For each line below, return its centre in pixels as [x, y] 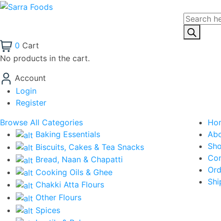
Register [31, 102]
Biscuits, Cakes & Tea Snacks [89, 147]
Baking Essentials [67, 134]
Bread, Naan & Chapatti [78, 160]
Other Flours [57, 198]
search [195, 30]
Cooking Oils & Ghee [73, 172]
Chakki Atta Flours [69, 185]
